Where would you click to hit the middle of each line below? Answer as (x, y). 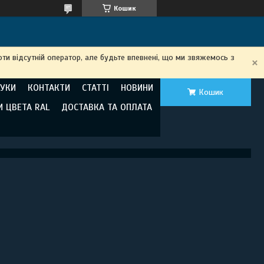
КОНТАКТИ (49, 88)
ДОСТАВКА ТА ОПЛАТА (107, 107)
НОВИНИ (137, 88)
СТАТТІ (95, 88)
